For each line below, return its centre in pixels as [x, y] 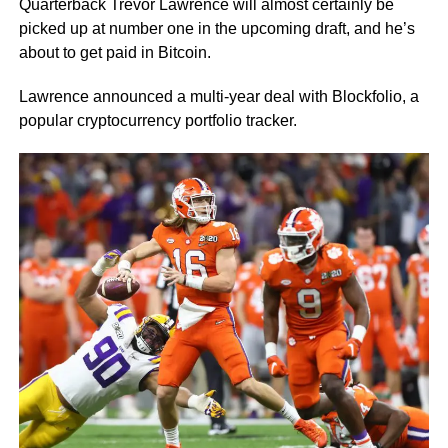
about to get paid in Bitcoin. [114, 52]
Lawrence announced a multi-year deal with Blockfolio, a [218, 96]
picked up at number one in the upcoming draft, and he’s [216, 28]
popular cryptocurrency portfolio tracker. [157, 120]
